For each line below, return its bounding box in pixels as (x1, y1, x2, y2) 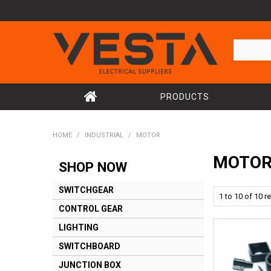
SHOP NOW (59, 159, 127, 175)
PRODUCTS (160, 92, 209, 102)
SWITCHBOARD (59, 241, 120, 252)
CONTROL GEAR (59, 204, 123, 214)
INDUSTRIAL (85, 131, 123, 140)
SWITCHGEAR (59, 185, 114, 195)
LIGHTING (59, 223, 99, 233)
